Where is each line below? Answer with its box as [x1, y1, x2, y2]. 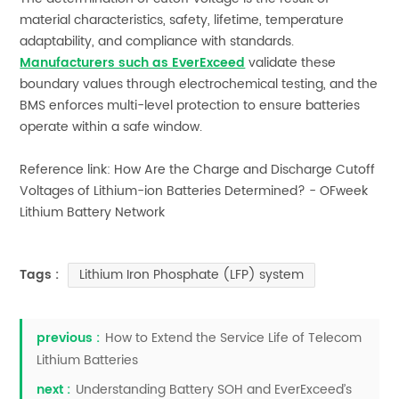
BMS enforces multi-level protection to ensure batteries [20, 94, 361, 116]
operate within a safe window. [20, 116, 203, 137]
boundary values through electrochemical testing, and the [20, 73, 379, 94]
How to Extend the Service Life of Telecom [105, 327, 362, 348]
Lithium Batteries [37, 349, 139, 370]
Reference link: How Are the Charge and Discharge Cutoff [20, 159, 376, 180]
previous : [37, 327, 101, 348]
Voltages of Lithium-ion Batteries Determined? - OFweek [20, 180, 369, 201]
